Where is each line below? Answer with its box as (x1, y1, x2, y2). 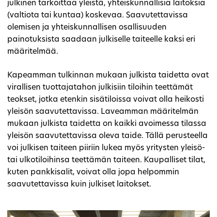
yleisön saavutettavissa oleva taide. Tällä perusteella (7, 132, 208, 140)
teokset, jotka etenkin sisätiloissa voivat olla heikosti (7, 95, 204, 104)
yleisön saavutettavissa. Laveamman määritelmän (7, 108, 199, 116)
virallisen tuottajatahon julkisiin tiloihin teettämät (7, 83, 193, 92)
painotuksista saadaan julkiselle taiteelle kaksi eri (7, 35, 195, 44)
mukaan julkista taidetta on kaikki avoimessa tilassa (7, 120, 206, 128)
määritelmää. (7, 47, 58, 56)
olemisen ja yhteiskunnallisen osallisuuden (7, 23, 167, 31)
